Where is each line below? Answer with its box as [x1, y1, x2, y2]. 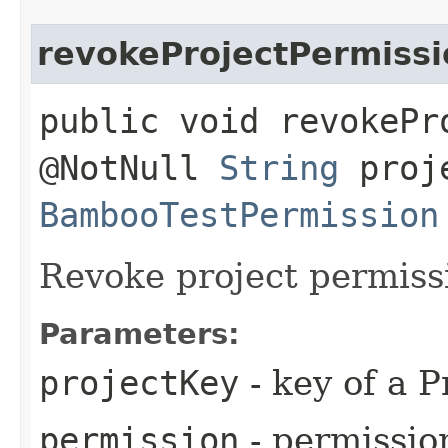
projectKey [39, 362, 239, 403]
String [219, 147, 339, 188]
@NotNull [39, 147, 219, 188]
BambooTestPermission [39, 194, 439, 235]
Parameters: [39, 316, 240, 351]
